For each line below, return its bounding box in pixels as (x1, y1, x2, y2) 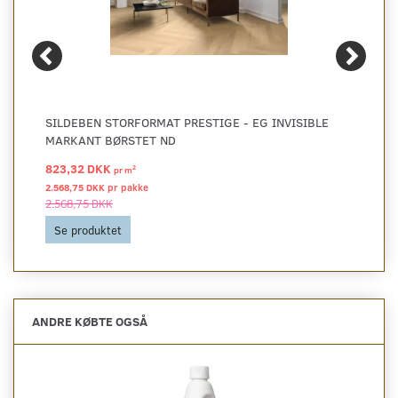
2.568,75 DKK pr (45, 179, 121, 194)
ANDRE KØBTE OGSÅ (32, 312, 147, 330)
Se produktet (54, 221, 122, 237)
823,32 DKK (45, 159, 114, 177)
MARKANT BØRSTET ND (45, 131, 176, 148)
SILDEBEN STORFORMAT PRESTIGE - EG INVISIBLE (45, 113, 329, 131)
